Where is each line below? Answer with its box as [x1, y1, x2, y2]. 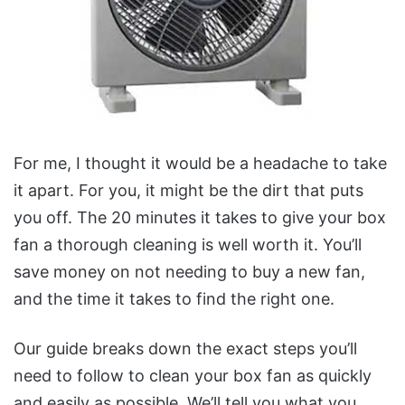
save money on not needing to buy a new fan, [14, 262, 365, 281]
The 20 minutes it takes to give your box [77, 208, 386, 227]
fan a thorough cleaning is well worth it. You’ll [14, 235, 362, 254]
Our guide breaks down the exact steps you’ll [14, 339, 357, 358]
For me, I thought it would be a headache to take [14, 154, 387, 173]
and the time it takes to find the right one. [14, 289, 334, 308]
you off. [14, 208, 77, 227]
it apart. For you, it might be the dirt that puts [14, 181, 363, 200]
